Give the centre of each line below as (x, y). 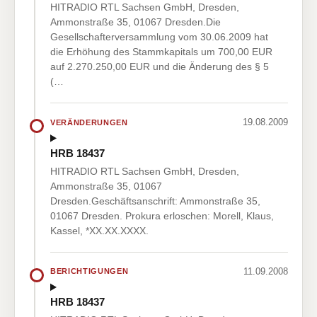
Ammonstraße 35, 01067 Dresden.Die (136, 22)
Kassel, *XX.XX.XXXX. (99, 230)
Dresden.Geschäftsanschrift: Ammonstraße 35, (155, 201)
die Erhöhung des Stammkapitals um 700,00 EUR (161, 52)
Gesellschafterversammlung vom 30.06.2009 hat (159, 37)
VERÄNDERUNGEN (89, 122)
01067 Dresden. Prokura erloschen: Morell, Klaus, (162, 215)
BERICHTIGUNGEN (90, 271)
